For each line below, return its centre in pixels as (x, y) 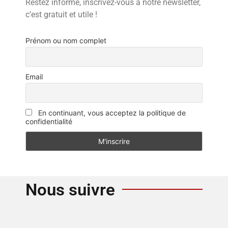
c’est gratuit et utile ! (61, 15)
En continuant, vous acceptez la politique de (111, 112)
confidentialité (49, 121)
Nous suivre (70, 189)
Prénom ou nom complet (66, 41)
